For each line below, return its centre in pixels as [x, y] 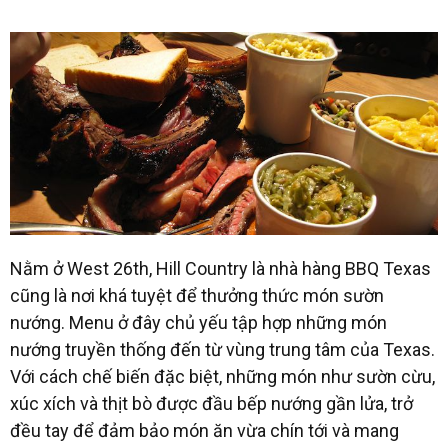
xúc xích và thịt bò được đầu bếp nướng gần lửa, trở [211, 404]
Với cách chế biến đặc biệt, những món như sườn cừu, [222, 377]
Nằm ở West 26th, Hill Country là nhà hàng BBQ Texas [220, 269]
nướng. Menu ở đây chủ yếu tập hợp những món [198, 323]
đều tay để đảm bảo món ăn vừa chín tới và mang [204, 431]
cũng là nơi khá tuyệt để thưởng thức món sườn [197, 296]
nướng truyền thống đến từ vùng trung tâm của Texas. [222, 350]
